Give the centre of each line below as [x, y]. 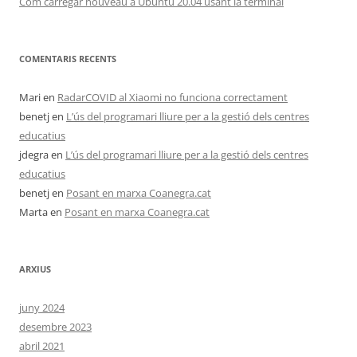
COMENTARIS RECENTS [68, 59]
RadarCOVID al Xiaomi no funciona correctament [173, 97]
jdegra [34, 155]
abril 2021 [42, 346]
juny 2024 [42, 308]
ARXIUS [35, 269]
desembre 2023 [55, 327]
